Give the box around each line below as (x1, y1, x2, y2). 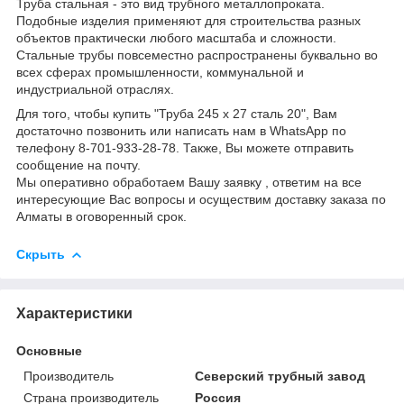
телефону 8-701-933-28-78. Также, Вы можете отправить (16, 140, 353, 155)
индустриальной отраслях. (16, 81, 174, 96)
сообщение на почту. (16, 157, 141, 172)
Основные (16, 343, 82, 358)
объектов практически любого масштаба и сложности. (16, 30, 336, 45)
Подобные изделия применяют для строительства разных (16, 13, 361, 28)
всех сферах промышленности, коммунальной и (16, 64, 304, 79)
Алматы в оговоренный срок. (16, 208, 187, 224)
